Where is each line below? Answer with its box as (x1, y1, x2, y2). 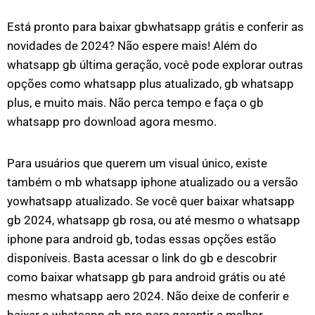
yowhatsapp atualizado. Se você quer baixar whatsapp (7, 194, 295, 208)
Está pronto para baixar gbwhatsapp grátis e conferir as (7, 20, 304, 34)
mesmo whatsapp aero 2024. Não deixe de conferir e (7, 289, 289, 303)
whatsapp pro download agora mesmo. (7, 115, 217, 129)
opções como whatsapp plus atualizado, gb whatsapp (7, 77, 294, 91)
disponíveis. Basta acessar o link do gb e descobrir (7, 251, 277, 265)
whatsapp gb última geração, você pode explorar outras (7, 58, 303, 72)
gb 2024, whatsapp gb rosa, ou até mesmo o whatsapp (7, 213, 300, 227)
